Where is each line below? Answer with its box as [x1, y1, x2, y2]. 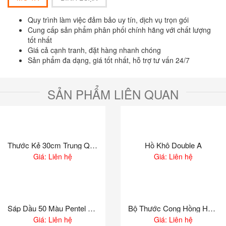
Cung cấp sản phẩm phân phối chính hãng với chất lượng [28, 25, 211, 35]
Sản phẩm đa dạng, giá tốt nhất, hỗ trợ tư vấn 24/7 [28, 55, 190, 65]
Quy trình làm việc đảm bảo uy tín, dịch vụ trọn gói [28, 15, 189, 25]
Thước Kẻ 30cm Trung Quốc [90, 140, 97, 150]
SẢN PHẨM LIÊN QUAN [47, 85, 179, 103]
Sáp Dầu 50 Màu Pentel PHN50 [88, 203, 95, 213]
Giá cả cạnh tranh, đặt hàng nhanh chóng [28, 45, 161, 55]
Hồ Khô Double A [145, 140, 202, 150]
